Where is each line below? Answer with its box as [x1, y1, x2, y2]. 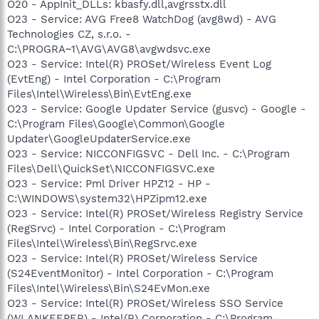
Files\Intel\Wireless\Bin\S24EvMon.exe [7, 281, 210, 295]
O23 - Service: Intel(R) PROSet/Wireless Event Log [7, 57, 271, 70]
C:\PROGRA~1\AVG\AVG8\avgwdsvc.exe [7, 42, 211, 56]
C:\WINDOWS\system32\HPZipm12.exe [7, 192, 207, 205]
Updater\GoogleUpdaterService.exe [7, 132, 191, 145]
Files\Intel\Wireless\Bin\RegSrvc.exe [7, 236, 197, 250]
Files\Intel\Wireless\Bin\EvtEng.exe [7, 87, 192, 100]
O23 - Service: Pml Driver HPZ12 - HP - [7, 177, 211, 190]
